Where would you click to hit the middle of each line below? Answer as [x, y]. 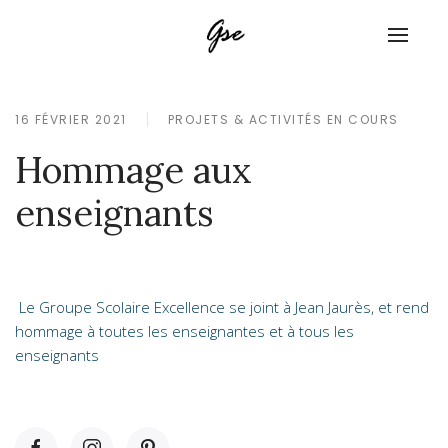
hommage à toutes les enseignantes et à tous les [184, 331]
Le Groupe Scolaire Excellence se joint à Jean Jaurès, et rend [222, 307]
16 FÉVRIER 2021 [71, 119]
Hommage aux [133, 170]
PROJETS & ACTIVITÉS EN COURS [283, 119]
